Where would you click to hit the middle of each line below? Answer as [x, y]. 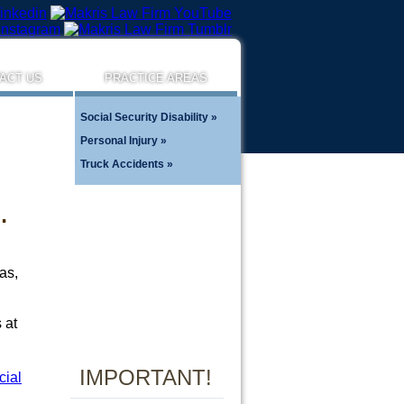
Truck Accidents [122, 164]
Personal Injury [119, 141]
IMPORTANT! [146, 377]
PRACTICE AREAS [156, 78]
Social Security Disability [144, 117]
